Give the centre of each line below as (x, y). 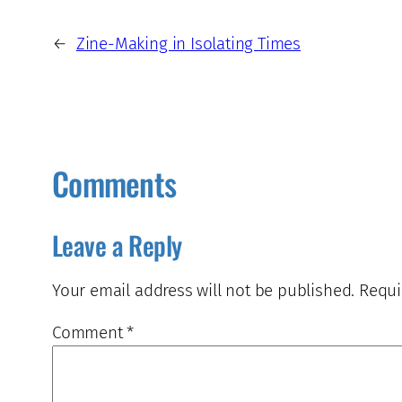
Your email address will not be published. (204, 290)
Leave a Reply (117, 245)
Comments (114, 184)
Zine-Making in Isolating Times (188, 44)
